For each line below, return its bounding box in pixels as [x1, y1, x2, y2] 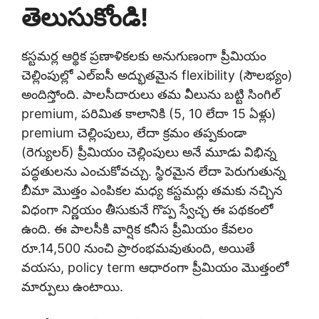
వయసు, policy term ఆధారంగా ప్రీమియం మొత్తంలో [21, 260, 289, 276]
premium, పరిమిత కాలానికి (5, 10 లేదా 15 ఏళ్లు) [21, 106, 276, 122]
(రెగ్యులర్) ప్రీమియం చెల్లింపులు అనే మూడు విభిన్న [21, 145, 276, 160]
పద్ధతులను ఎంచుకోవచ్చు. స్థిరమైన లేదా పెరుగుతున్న [21, 164, 286, 179]
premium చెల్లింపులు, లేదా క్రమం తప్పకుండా [21, 125, 246, 141]
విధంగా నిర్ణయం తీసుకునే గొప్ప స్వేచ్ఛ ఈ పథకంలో [21, 202, 273, 218]
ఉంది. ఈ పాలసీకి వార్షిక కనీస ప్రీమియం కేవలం [21, 221, 253, 237]
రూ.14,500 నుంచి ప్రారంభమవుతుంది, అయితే [21, 241, 255, 256]
